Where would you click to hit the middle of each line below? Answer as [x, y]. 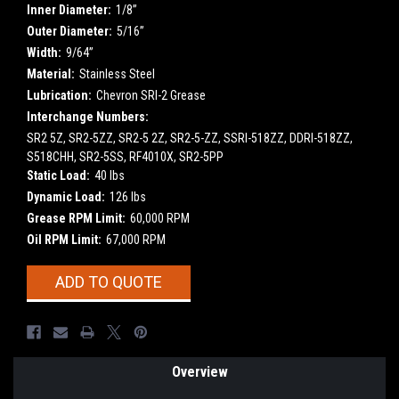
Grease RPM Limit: [76, 218]
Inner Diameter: [69, 9]
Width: [44, 52]
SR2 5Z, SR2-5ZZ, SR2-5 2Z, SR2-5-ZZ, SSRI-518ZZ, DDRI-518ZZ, [190, 138]
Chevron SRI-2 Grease [151, 95]
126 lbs [127, 196]
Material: [51, 73]
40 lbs [109, 175]
